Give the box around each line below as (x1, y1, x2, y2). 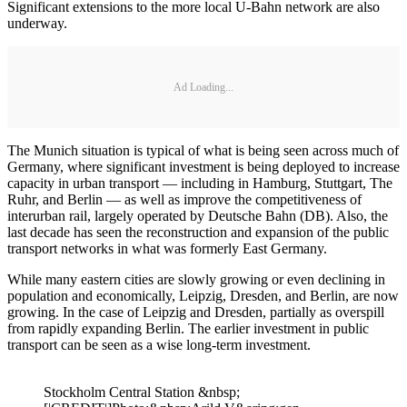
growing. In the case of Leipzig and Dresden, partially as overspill (7, 304, 384, 321)
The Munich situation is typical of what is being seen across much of (7, 143, 399, 159)
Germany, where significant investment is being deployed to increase (7, 159, 400, 175)
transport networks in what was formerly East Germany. (7, 241, 327, 257)
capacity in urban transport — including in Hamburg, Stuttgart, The (7, 175, 392, 192)
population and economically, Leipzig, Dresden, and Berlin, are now (7, 288, 399, 304)
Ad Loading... (174, 80, 233, 94)
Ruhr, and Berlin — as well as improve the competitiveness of (7, 192, 362, 208)
